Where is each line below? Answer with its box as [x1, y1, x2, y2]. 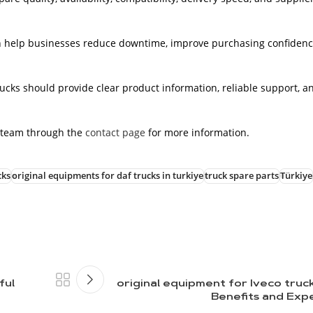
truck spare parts [205, 169, 279, 182]
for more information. [145, 125, 249, 139]
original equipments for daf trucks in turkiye [12, 169, 203, 182]
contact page [85, 125, 145, 139]
